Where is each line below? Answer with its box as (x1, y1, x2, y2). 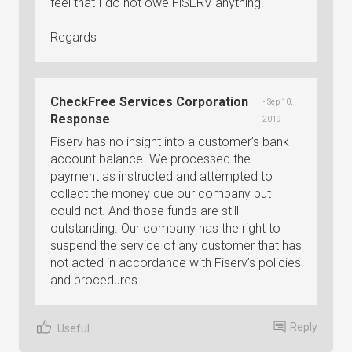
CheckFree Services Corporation (50, 94, 248, 109)
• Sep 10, (262, 97, 292, 106)
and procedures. (50, 273, 141, 288)
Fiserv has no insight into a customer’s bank (50, 134, 289, 149)
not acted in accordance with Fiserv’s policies (50, 255, 301, 270)
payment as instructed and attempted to (50, 169, 273, 184)
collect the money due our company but (50, 186, 271, 201)
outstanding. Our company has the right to (50, 221, 280, 236)
